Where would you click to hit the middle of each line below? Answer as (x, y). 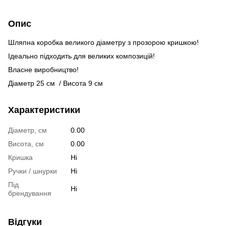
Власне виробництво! (43, 70)
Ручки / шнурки (33, 171)
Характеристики (44, 110)
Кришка (20, 157)
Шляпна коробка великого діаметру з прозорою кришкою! (103, 42)
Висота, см (26, 144)
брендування (30, 193)
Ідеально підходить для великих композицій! (81, 56)
